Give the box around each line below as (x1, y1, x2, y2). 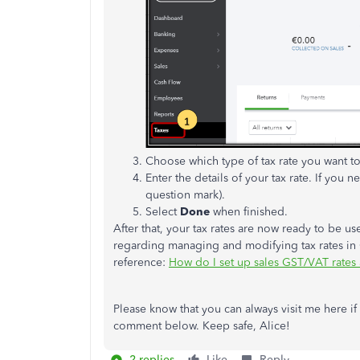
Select (145, 204, 180, 219)
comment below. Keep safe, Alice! (113, 318, 290, 333)
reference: (113, 255, 169, 269)
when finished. (210, 204, 288, 219)
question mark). (145, 187, 225, 202)
